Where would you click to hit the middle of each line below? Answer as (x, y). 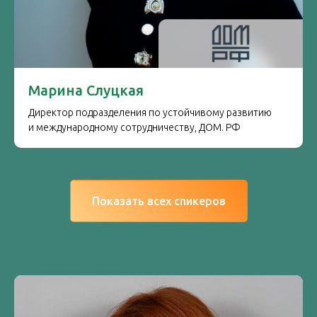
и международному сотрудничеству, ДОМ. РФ (134, 127)
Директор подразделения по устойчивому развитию (150, 113)
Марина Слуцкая (86, 90)
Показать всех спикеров (158, 201)
